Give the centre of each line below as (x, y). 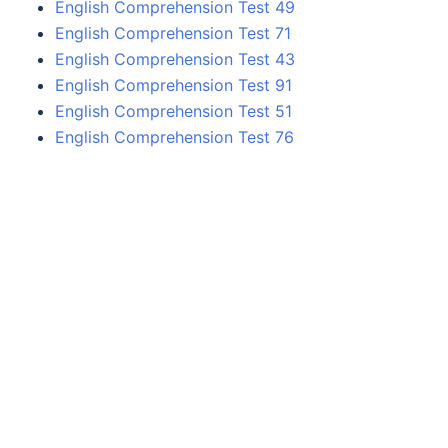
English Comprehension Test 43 (175, 58)
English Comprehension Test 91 (173, 84)
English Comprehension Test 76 (174, 136)
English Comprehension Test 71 (173, 32)
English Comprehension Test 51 (173, 110)
